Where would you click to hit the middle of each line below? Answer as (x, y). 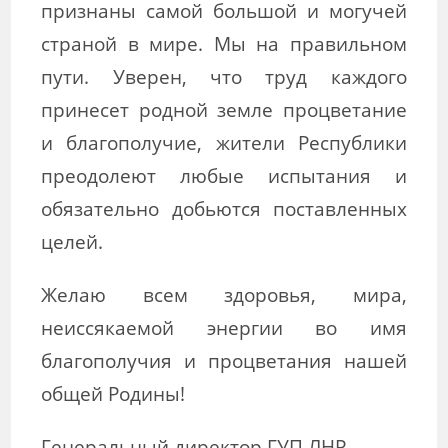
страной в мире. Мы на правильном (224, 43)
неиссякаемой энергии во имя (224, 327)
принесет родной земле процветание (224, 109)
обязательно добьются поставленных (224, 208)
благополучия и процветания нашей (224, 360)
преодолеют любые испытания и (224, 175)
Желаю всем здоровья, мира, (224, 294)
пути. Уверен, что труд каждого (224, 76)
